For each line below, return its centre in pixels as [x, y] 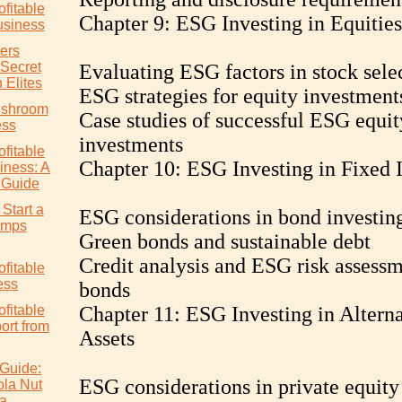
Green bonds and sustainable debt [224, 241]
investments [131, 144]
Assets [106, 338]
